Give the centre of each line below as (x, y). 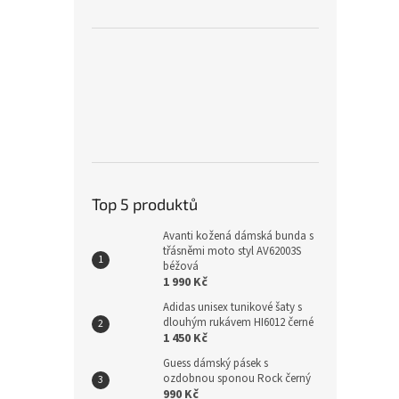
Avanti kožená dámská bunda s (238, 236)
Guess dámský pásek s (216, 364)
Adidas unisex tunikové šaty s (232, 308)
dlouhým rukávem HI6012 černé (238, 323)
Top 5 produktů (145, 204)
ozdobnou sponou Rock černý (237, 379)
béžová (181, 267)
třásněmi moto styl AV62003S (232, 252)
